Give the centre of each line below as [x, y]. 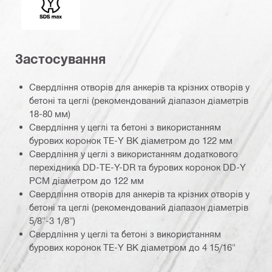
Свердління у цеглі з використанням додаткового [134, 154]
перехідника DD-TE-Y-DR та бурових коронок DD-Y [138, 167]
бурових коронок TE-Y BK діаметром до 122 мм [131, 141]
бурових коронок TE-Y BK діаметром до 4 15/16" [132, 247]
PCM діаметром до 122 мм [87, 181]
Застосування [60, 59]
